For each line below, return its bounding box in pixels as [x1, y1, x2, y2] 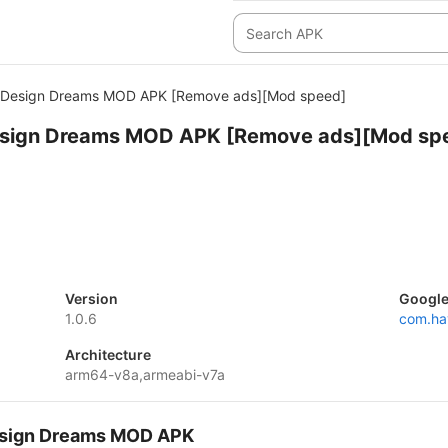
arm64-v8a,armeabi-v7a [64, 366, 225, 383]
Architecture [64, 346, 151, 363]
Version [64, 290, 118, 307]
